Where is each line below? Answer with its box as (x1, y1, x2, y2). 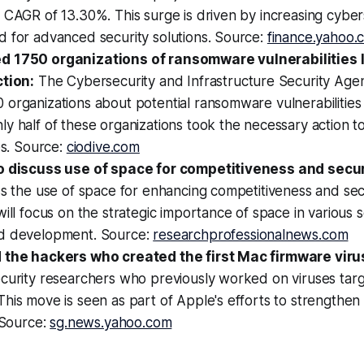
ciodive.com (66, 139, 140, 155)
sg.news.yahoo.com (50, 314, 172, 331)
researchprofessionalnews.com (153, 227, 349, 243)
